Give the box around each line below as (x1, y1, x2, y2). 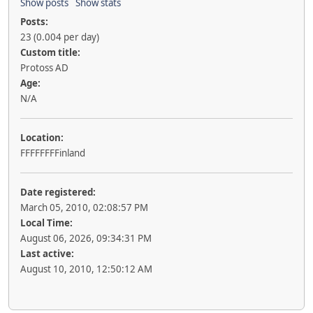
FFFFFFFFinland (20, 147, 85, 159)
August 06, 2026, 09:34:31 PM (20, 232, 152, 245)
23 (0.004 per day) (20, 31, 99, 43)
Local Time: (20, 217, 73, 229)
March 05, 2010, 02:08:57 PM (20, 201, 148, 214)
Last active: (20, 247, 74, 260)
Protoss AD (20, 61, 68, 74)
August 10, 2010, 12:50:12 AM (20, 263, 152, 275)
